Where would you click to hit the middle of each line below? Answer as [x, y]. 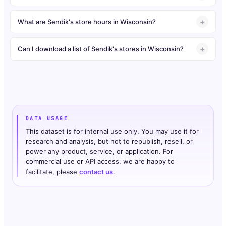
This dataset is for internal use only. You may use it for [112, 131]
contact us [96, 172]
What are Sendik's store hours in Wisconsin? [87, 21]
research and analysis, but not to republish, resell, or [109, 142]
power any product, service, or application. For [99, 152]
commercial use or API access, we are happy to [100, 162]
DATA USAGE [47, 119]
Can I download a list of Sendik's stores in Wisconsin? [101, 49]
